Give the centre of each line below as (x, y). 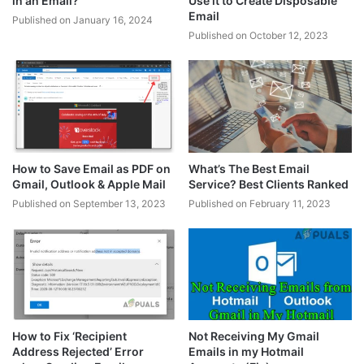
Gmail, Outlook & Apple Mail (89, 184)
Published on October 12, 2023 (258, 36)
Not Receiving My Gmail (254, 336)
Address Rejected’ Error (78, 351)
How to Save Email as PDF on (91, 168)
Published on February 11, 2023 (260, 203)
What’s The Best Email (249, 168)
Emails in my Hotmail (246, 351)
